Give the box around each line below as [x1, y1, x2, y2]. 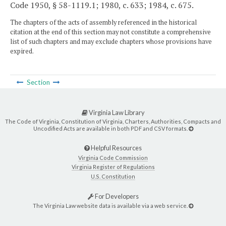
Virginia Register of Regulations [71, 163, 155, 171]
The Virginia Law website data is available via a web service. [33, 202, 189, 209]
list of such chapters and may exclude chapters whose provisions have [10, 37, 212, 46]
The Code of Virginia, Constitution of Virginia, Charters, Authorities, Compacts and [5, 118, 221, 125]
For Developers [93, 192, 139, 201]
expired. [10, 46, 34, 55]
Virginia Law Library [87, 108, 145, 117]
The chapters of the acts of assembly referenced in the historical [10, 18, 197, 27]
